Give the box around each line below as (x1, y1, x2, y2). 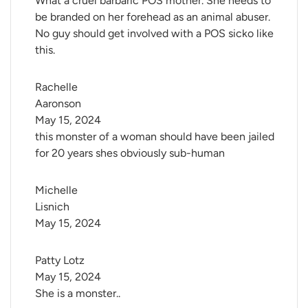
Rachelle (35, 80, 80, 94)
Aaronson (35, 97, 81, 111)
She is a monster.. (35, 287, 120, 300)
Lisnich (35, 200, 69, 214)
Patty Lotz (35, 254, 85, 267)
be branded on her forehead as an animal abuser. (35, 10, 270, 24)
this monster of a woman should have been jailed (35, 130, 274, 144)
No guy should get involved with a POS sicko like (35, 27, 274, 41)
